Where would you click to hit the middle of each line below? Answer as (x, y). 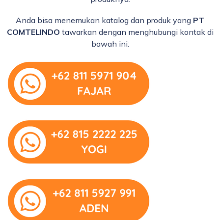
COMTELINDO (33, 32)
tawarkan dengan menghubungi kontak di (137, 32)
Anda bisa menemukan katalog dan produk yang (104, 20)
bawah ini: (110, 44)
